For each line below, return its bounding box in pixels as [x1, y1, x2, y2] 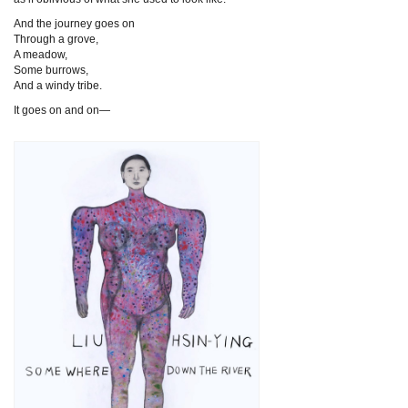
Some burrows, [14, 63, 88, 76]
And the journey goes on [14, 16, 135, 30]
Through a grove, [14, 32, 98, 46]
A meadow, [14, 47, 67, 61]
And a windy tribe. [14, 78, 102, 92]
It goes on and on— [14, 103, 110, 117]
